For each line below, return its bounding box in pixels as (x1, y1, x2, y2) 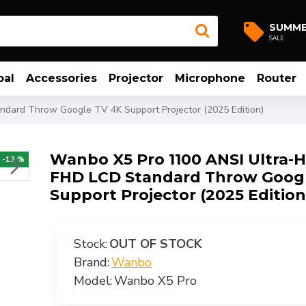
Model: (74, 273, 112, 289)
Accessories (25, 72, 97, 85)
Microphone (174, 72, 245, 85)
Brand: (74, 254, 109, 270)
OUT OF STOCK (109, 236, 202, 252)
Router (256, 72, 296, 85)
